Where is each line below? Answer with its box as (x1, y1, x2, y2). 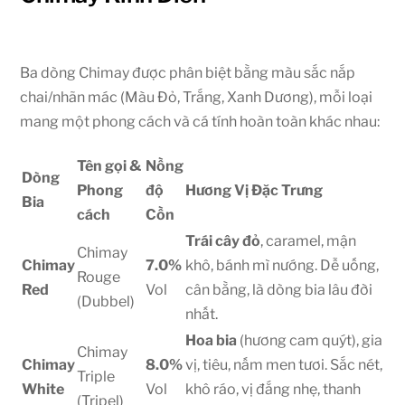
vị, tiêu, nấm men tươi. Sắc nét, (185, 355, 383, 373)
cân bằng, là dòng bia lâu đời (185, 280, 373, 298)
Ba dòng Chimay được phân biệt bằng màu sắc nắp (20, 64, 356, 82)
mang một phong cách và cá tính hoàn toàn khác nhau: (20, 113, 381, 131)
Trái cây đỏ (185, 231, 261, 250)
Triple (77, 367, 116, 385)
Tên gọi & (77, 156, 142, 174)
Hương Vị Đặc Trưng (185, 181, 324, 199)
